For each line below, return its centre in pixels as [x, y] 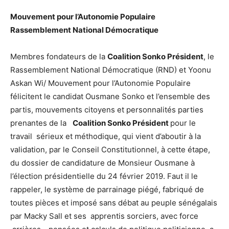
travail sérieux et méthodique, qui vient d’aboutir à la [106, 136]
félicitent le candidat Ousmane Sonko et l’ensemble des [110, 96]
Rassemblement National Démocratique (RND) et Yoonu [111, 70]
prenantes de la [41, 123]
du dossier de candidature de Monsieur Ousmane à [102, 163]
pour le [183, 123]
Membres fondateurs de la [59, 56]
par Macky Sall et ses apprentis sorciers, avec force [104, 216]
